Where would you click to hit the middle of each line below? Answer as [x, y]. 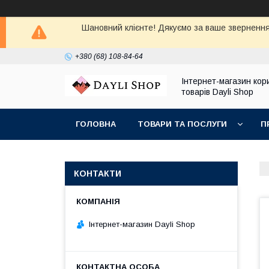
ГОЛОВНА [96, 124]
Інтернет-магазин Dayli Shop [142, 224]
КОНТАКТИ [98, 174]
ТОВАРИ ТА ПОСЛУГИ [182, 124]
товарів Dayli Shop [217, 92]
